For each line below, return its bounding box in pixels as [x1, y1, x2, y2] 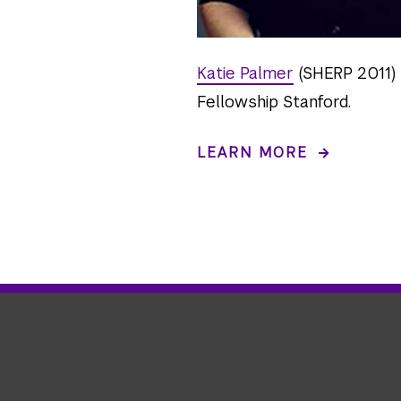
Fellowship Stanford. [196, 91, 351, 112]
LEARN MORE [196, 143, 308, 162]
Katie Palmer [196, 63, 294, 83]
